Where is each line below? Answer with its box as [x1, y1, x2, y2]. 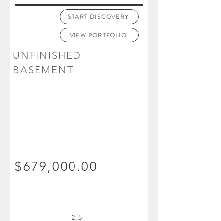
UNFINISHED [13, 49, 81, 61]
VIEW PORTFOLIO [70, 31, 127, 39]
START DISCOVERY [68, 12, 129, 21]
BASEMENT [13, 64, 74, 75]
